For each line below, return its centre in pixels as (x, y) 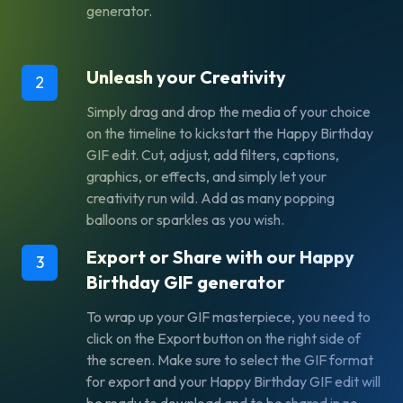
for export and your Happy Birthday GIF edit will (233, 382)
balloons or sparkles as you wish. (185, 220)
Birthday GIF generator (186, 282)
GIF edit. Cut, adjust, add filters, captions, (213, 155)
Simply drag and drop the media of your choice (228, 112)
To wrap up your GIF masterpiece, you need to (228, 317)
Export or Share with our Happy (220, 257)
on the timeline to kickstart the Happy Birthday (230, 134)
